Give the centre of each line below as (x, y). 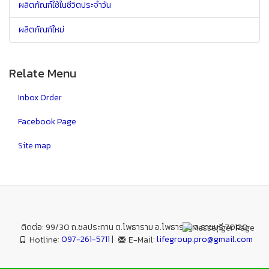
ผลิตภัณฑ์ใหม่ (41, 29)
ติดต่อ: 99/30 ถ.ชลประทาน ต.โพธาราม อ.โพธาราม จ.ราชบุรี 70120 (134, 227)
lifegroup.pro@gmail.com (205, 239)
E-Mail (141, 240)
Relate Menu (43, 73)
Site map (35, 145)
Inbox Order (40, 97)
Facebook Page (47, 121)
